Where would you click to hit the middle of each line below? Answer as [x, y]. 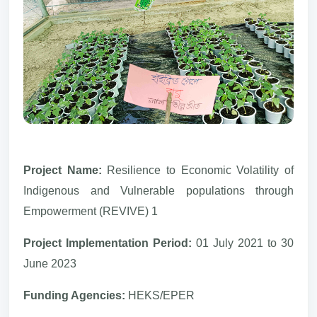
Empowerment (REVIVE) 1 [91, 211]
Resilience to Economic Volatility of [201, 170]
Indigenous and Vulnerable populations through [158, 190]
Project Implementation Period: [110, 243]
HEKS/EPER [161, 295]
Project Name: [65, 170]
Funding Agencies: [76, 295]
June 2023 [50, 263]
